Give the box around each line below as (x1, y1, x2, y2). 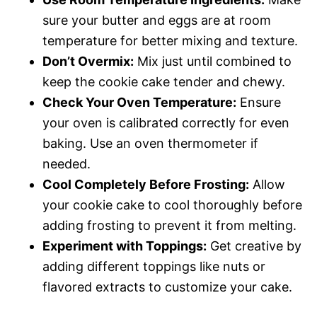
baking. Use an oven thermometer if (42, 135, 258, 151)
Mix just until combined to (134, 53, 292, 69)
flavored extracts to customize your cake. (42, 279, 292, 294)
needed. (42, 156, 91, 171)
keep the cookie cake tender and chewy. (42, 74, 285, 89)
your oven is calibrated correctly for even (42, 115, 289, 130)
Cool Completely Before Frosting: (42, 176, 249, 192)
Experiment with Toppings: (42, 238, 207, 253)
